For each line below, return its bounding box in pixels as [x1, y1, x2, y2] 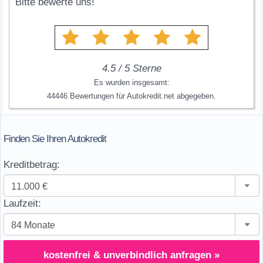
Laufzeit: [4, 198, 41, 209]
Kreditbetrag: [4, 159, 60, 170]
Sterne [129, 63, 161, 74]
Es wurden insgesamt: [93, 78, 170, 87]
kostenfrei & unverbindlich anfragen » [43, 249, 220, 261]
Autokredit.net [127, 92, 174, 100]
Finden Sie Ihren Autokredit [4, 133, 106, 144]
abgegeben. [174, 92, 216, 100]
